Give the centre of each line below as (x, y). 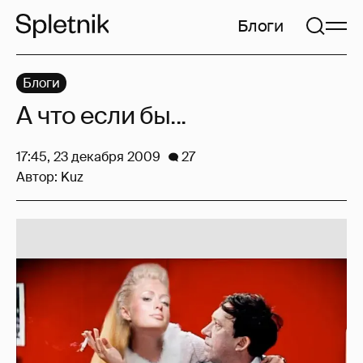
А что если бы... (101, 115)
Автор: (38, 177)
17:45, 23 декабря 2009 (88, 157)
